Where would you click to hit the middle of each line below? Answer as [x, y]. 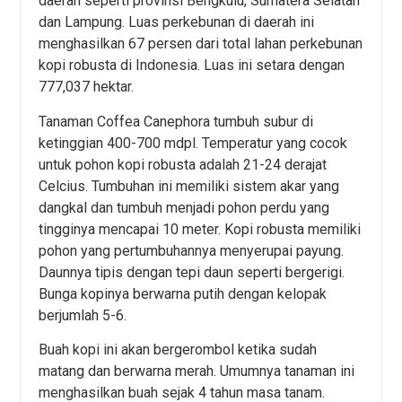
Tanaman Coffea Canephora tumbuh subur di [176, 121]
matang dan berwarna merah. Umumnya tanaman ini [197, 371]
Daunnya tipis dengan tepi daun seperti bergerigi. [192, 272]
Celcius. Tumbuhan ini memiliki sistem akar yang [189, 186]
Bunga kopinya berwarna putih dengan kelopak [183, 293]
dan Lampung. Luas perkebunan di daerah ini [177, 22]
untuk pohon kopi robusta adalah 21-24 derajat [183, 164]
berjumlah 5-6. [83, 315]
